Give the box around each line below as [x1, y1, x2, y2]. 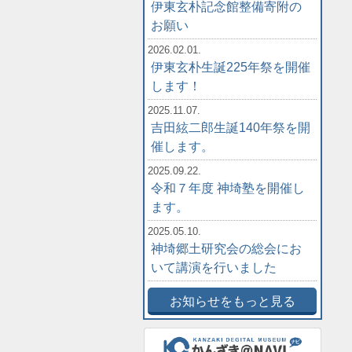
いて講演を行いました [151, 260, 277, 274]
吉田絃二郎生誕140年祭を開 [151, 120, 311, 134]
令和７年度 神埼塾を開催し [151, 181, 306, 195]
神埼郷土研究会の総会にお [151, 241, 302, 255]
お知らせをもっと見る [169, 294, 295, 308]
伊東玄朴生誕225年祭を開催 [151, 60, 311, 74]
